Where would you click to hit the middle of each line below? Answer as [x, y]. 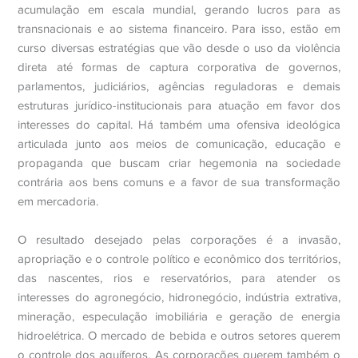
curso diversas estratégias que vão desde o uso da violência [179, 48]
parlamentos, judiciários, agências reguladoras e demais [179, 86]
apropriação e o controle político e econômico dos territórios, [179, 259]
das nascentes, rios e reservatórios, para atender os [179, 278]
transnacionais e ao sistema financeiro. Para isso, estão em [179, 29]
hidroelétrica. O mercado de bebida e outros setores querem [179, 336]
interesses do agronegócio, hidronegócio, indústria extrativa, [179, 297]
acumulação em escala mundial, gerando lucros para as [179, 10]
